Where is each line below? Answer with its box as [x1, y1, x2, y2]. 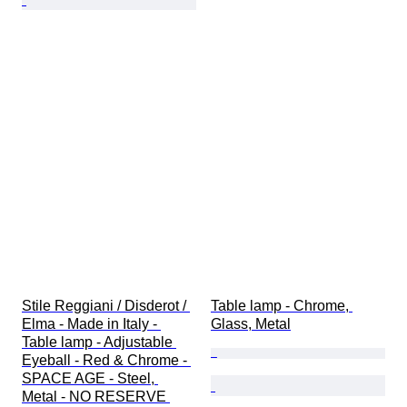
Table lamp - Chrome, [211, 298, 352, 314]
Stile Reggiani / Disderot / [22, 298, 190, 314]
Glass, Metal [211, 316, 291, 333]
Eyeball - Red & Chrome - [22, 352, 191, 369]
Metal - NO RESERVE [22, 389, 170, 405]
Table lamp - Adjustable [22, 334, 176, 351]
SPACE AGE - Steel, [22, 371, 158, 387]
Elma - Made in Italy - [22, 316, 161, 333]
